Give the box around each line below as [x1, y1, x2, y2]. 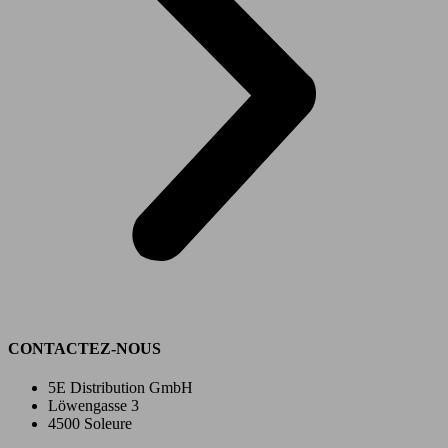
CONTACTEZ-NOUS [8, 339, 161, 357]
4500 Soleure [48, 415, 132, 433]
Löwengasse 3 [48, 397, 139, 415]
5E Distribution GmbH [48, 379, 193, 397]
